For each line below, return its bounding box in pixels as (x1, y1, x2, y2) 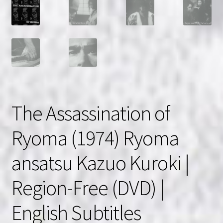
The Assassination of (11, 100, 170, 126)
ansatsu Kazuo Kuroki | (11, 149, 189, 176)
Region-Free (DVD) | (11, 174, 164, 201)
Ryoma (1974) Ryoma (11, 124, 179, 151)
